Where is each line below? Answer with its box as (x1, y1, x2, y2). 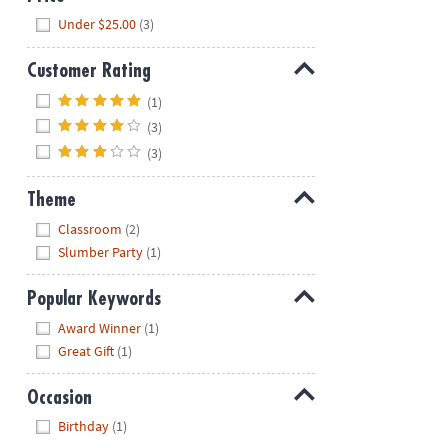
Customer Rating (26, 61, 151, 81)
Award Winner (58, 318, 142, 337)
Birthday (58, 417, 110, 436)
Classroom (58, 219, 123, 238)
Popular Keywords (26, 289, 161, 309)
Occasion (26, 387, 92, 407)
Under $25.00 (58, 15, 137, 34)
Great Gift (58, 342, 115, 361)
